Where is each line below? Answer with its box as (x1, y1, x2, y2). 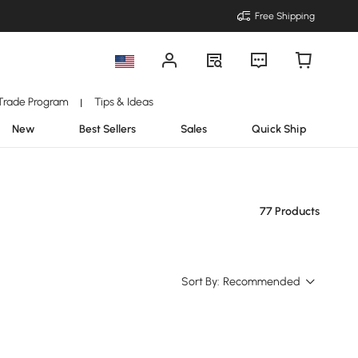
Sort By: (181, 275, 220, 288)
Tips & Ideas (93, 95, 153, 108)
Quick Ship (252, 122, 307, 135)
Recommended (223, 275, 300, 288)
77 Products (260, 205, 320, 218)
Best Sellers (79, 122, 136, 135)
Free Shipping (255, 10, 315, 22)
